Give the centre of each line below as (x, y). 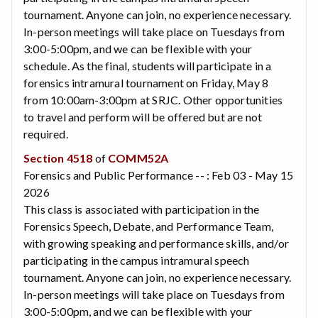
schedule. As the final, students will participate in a (148, 65)
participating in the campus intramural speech (137, 260)
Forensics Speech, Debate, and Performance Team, (149, 226)
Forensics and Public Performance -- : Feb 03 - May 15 (159, 175)
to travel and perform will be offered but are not (143, 116)
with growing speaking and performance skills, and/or (156, 243)
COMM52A (138, 158)
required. (46, 133)
